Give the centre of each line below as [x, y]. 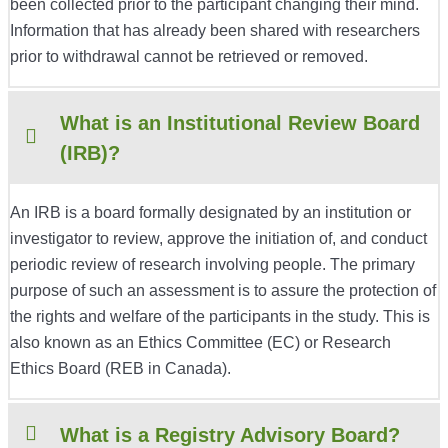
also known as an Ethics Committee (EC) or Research [200, 343]
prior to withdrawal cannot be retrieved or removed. [189, 57]
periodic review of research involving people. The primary [212, 265]
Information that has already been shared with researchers [215, 31]
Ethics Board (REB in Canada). [120, 369]
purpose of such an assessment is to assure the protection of [223, 291]
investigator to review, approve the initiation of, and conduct [218, 239]
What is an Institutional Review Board [240, 123]
